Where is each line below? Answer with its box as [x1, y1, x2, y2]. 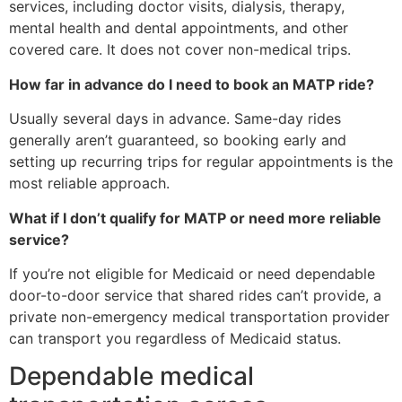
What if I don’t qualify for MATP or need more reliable [9, 208, 381, 227]
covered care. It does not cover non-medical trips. [9, 40, 351, 59]
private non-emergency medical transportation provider [9, 307, 389, 326]
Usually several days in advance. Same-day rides [9, 109, 341, 128]
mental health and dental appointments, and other [9, 19, 348, 38]
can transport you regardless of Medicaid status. [9, 328, 341, 347]
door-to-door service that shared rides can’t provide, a [9, 285, 381, 304]
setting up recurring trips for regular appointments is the [9, 153, 393, 171]
